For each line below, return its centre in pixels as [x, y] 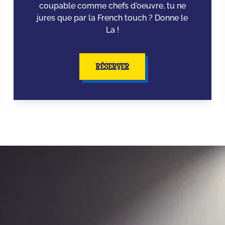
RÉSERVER [113, 68]
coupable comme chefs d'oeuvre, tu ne [112, 6]
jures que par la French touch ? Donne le [113, 18]
